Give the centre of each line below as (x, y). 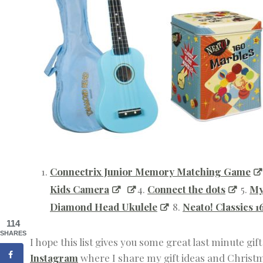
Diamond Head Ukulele (104, 207)
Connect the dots (186, 189)
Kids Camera (80, 189)
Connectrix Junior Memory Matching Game (150, 172)
